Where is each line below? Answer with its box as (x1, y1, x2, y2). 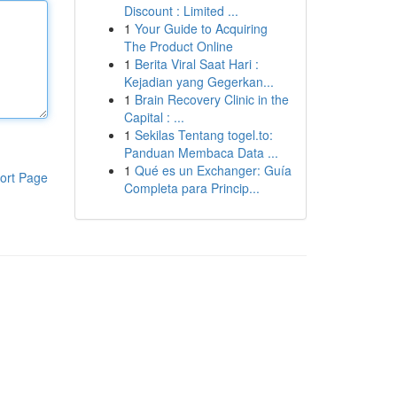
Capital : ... (123, 108, 184, 126)
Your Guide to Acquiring (134, 19, 268, 37)
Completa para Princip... (123, 179, 260, 197)
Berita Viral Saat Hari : (134, 55, 259, 73)
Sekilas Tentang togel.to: (134, 126, 273, 144)
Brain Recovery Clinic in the (134, 90, 289, 108)
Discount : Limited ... (123, 2, 238, 19)
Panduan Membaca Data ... (123, 144, 278, 161)
